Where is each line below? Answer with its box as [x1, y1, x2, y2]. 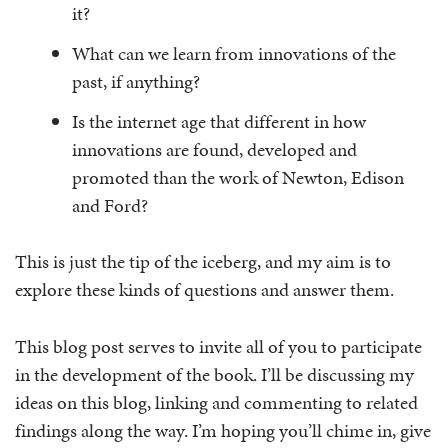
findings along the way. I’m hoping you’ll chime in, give [15, 416, 431, 444]
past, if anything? [72, 67, 200, 95]
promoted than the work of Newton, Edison [72, 163, 404, 191]
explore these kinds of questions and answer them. [15, 276, 394, 303]
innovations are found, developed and [72, 135, 357, 163]
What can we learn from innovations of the [72, 39, 396, 67]
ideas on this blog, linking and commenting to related [15, 388, 418, 416]
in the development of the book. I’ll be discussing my [15, 360, 414, 388]
